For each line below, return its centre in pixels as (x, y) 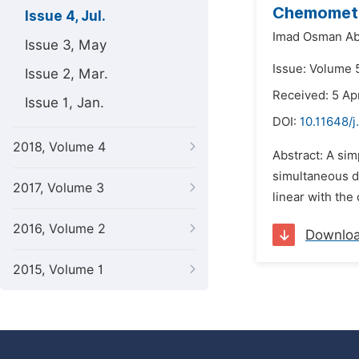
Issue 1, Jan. (65, 103)
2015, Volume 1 (58, 270)
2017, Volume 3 (58, 188)
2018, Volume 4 (59, 147)
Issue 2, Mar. (67, 74)
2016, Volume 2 (59, 229)
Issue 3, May (66, 45)
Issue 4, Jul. (65, 16)
